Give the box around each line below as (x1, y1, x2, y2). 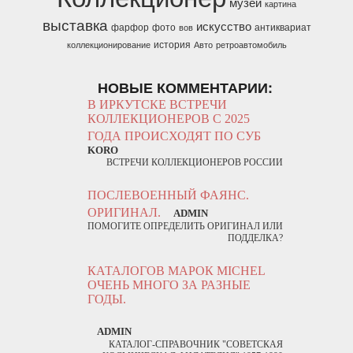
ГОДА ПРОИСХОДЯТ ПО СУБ (87, 129, 261, 143)
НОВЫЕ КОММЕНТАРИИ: (98, 77, 273, 98)
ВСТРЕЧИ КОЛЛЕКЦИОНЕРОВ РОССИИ (106, 157, 283, 168)
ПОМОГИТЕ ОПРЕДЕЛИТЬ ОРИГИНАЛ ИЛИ (87, 221, 283, 232)
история (153, 37, 191, 50)
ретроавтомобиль (215, 39, 287, 50)
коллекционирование (66, 39, 150, 50)
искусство (195, 17, 251, 34)
